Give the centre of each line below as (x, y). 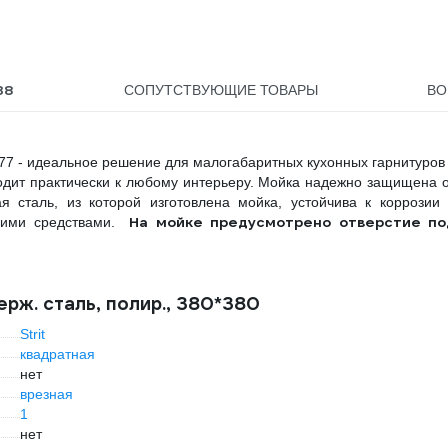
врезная (46, 394)
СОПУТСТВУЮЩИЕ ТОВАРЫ (220, 90)
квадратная (57, 354)
